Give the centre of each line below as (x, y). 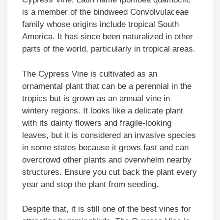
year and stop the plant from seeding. (90, 184)
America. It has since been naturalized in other (108, 37)
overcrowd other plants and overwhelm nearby (107, 160)
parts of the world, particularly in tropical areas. (110, 49)
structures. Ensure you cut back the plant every (110, 172)
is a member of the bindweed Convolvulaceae (105, 12)
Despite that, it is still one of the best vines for (107, 209)
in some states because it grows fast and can (105, 147)
